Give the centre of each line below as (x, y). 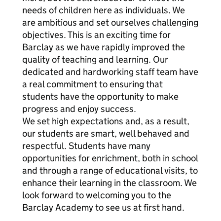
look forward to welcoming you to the (97, 195)
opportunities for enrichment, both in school (110, 158)
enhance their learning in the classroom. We (110, 183)
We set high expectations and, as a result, (106, 121)
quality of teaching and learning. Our (95, 59)
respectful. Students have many (86, 146)
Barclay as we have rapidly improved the (104, 47)
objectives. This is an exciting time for (96, 35)
